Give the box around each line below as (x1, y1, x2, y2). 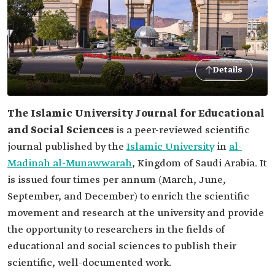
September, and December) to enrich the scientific (7, 190, 249, 203)
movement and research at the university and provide (7, 207, 264, 220)
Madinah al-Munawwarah (7, 157, 132, 170)
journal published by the (7, 141, 126, 153)
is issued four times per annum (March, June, (7, 174, 226, 187)
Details (213, 64, 242, 76)
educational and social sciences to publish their (7, 240, 236, 253)
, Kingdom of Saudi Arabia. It (132, 157, 267, 170)
